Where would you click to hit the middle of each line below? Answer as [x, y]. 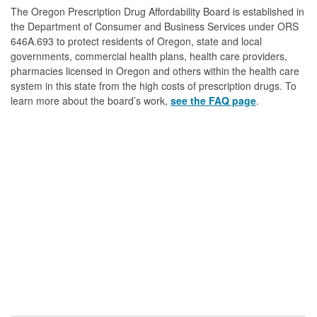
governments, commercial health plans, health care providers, [149, 56]
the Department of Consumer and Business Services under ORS [155, 26]
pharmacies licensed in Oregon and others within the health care [155, 70]
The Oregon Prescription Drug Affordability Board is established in [157, 11]
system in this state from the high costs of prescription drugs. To [154, 85]
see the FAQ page [213, 100]
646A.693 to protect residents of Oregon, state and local [136, 41]
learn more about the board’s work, [91, 100]
